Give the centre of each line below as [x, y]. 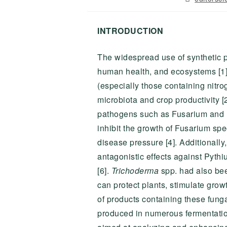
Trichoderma [136, 171]
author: [197, 8]
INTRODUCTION [130, 31]
